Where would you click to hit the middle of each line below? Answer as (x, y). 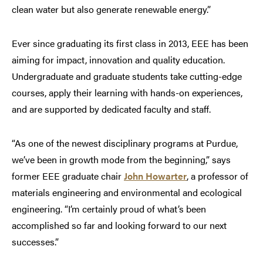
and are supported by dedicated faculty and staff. (111, 109)
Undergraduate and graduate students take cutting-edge (127, 76)
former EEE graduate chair (68, 176)
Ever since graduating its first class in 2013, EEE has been (130, 43)
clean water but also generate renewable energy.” (111, 9)
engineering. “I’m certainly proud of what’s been (109, 209)
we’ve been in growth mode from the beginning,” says (121, 160)
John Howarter (155, 176)
